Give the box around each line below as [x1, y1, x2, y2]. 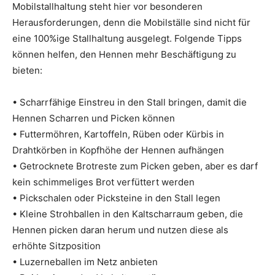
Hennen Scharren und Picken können [12, 112, 175, 124]
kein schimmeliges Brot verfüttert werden [12, 176, 195, 188]
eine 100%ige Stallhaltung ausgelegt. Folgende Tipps [12, 33, 242, 44]
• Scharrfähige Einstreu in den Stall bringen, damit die [12, 96, 247, 108]
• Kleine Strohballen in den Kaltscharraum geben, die [12, 208, 243, 220]
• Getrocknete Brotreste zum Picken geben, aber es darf [12, 160, 258, 172]
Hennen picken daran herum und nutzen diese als [12, 224, 228, 236]
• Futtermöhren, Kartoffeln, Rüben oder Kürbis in [12, 128, 224, 140]
